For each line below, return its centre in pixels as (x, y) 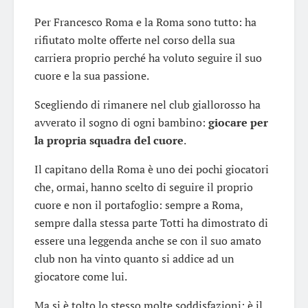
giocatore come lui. (81, 276)
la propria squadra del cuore (109, 140)
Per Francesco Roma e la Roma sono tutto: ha (145, 22)
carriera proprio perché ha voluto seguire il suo (148, 57)
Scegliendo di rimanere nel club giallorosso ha (147, 104)
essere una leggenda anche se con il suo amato (148, 240)
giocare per (238, 122)
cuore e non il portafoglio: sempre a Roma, (139, 205)
